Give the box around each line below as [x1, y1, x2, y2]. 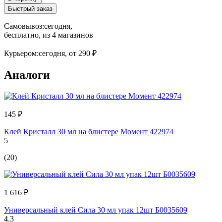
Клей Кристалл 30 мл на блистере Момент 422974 [4, 127, 173, 136]
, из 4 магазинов [39, 30, 93, 39]
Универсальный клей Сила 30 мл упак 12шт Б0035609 [4, 205, 187, 214]
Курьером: [4, 49, 39, 57]
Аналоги [4, 68, 50, 81]
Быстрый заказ [8, 4, 53, 12]
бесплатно [4, 30, 39, 39]
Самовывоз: [4, 21, 44, 30]
